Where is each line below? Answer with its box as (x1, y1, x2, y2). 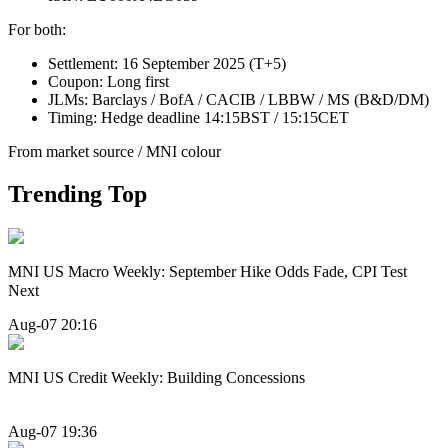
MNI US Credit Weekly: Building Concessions (8, 369, 305, 387)
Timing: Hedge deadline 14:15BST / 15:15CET (48, 108, 349, 126)
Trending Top (8, 180, 147, 207)
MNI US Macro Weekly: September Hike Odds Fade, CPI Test (8, 262, 407, 280)
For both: (8, 20, 66, 38)
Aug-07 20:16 (8, 316, 97, 334)
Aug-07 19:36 (8, 422, 97, 440)
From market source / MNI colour (8, 142, 221, 160)
